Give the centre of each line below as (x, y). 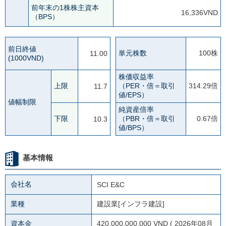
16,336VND (200, 12)
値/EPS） (133, 95)
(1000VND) (26, 58)
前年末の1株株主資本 (65, 7)
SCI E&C (111, 184)
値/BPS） (133, 127)
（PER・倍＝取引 (147, 86)
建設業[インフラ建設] (131, 204)
